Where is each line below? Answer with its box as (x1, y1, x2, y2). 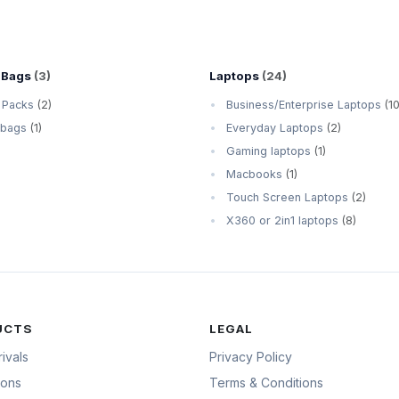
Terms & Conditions (208, 375, 323, 390)
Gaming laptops (222, 143, 314, 158)
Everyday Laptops (222, 120, 327, 134)
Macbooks (222, 167, 286, 181)
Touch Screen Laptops (222, 190, 352, 204)
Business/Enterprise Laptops (222, 97, 385, 111)
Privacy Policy (208, 348, 292, 364)
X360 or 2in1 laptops (222, 213, 342, 227)
